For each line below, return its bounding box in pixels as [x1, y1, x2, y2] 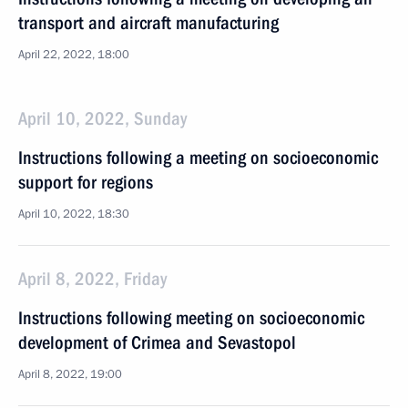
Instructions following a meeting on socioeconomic [18, 147, 378, 168]
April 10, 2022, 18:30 [18, 206, 129, 222]
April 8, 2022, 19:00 [18, 366, 122, 382]
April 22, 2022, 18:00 [18, 46, 129, 63]
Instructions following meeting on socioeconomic [18, 307, 364, 329]
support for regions [18, 171, 153, 193]
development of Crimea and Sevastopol [18, 331, 296, 353]
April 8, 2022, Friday [18, 268, 167, 290]
